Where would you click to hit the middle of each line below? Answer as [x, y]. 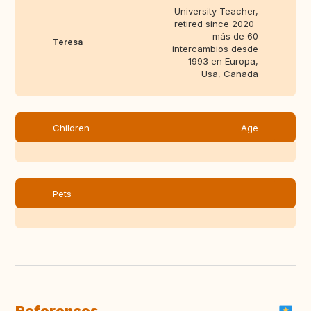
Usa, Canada [230, 74]
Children [71, 128]
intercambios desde [215, 49]
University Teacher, [216, 11]
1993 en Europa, [223, 61]
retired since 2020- [216, 24]
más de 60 [235, 36]
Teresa [68, 42]
